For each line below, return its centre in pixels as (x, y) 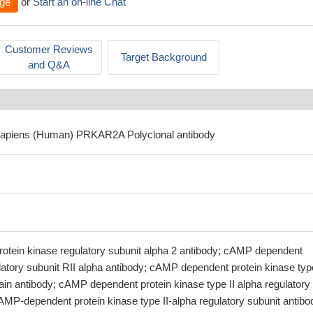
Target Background (163, 57)
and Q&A (49, 65)
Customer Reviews (49, 49)
